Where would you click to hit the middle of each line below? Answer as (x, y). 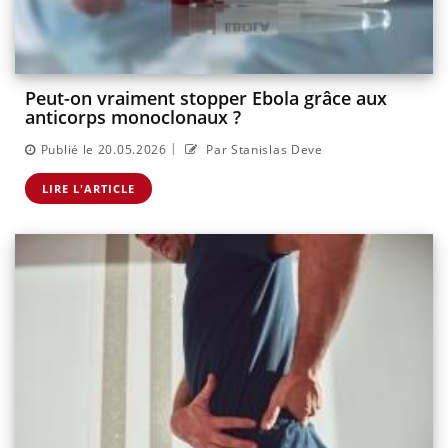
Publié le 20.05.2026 (103, 149)
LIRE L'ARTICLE (88, 188)
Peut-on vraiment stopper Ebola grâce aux (206, 98)
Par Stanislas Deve (262, 149)
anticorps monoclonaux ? (133, 117)
